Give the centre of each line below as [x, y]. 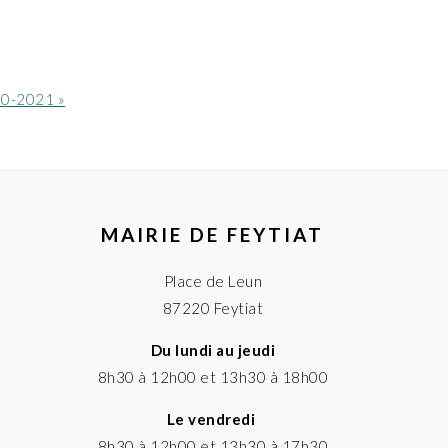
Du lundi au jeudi [213, 349]
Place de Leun [213, 280]
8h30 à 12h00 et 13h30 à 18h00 [213, 376]
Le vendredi [212, 418]
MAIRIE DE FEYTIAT [213, 234]
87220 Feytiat [213, 307]
